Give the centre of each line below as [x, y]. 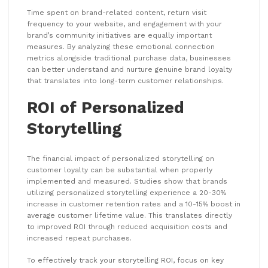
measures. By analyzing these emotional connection [121, 47]
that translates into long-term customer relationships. [125, 81]
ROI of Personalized [106, 108]
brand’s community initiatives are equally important [119, 36]
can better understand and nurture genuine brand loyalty [130, 70]
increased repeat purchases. [79, 238]
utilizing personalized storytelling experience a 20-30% [127, 192]
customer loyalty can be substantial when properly [120, 170]
